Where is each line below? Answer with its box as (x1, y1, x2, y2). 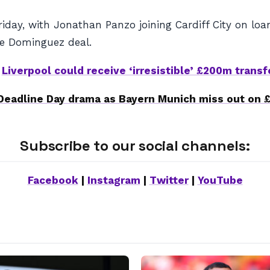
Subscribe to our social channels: (20, 136, 250, 155)
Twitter (149, 174, 189, 186)
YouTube (197, 174, 243, 186)
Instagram (87, 174, 140, 186)
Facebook (27, 174, 78, 186)
